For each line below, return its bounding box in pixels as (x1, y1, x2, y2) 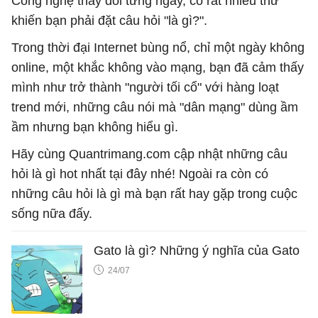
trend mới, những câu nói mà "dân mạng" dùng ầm (11, 99, 298, 114)
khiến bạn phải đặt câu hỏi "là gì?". (11, 13, 207, 28)
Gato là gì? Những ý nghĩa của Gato (94, 243, 300, 258)
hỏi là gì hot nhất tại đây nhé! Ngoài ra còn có (11, 166, 268, 181)
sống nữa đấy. (11, 206, 92, 221)
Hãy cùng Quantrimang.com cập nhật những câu (11, 146, 287, 161)
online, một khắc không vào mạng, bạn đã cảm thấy (11, 60, 304, 75)
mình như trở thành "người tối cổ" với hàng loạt (11, 79, 279, 94)
